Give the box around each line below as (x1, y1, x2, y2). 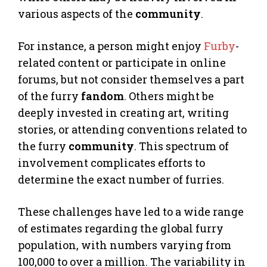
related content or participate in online (18, 55, 226, 70)
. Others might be (124, 88, 214, 103)
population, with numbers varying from (18, 237, 231, 252)
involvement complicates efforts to (18, 155, 205, 170)
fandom (81, 88, 124, 103)
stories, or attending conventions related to (18, 122, 247, 136)
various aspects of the (18, 6, 135, 21)
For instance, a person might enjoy (18, 38, 204, 53)
